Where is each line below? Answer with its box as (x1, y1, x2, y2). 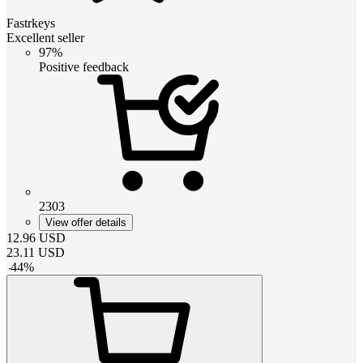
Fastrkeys (6, 15, 55, 30)
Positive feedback (39, 59, 129, 74)
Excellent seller (6, 30, 84, 45)
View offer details (45, 216, 126, 228)
